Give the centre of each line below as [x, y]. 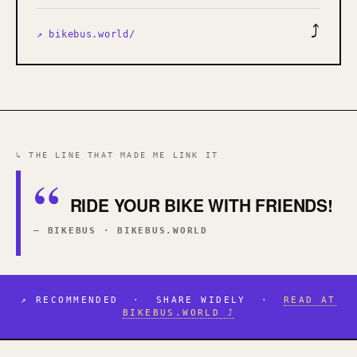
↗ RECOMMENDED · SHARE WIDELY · [152, 300]
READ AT [310, 300]
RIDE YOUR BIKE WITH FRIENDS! [199, 205]
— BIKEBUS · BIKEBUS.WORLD [121, 231]
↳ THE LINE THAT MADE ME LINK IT [118, 155]
